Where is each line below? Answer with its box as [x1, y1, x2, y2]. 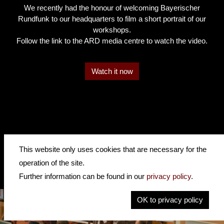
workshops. [93, 25, 131, 34]
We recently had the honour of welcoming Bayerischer [24, 3, 200, 12]
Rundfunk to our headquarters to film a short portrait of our [18, 14, 206, 23]
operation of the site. [18, 158, 86, 167]
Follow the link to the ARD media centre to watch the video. [16, 36, 207, 45]
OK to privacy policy [136, 195, 203, 204]
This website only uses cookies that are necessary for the [18, 145, 206, 154]
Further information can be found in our [18, 172, 146, 181]
